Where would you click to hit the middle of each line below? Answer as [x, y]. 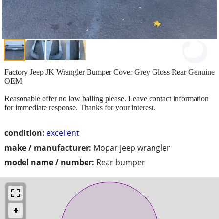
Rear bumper [121, 162]
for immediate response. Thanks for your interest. [80, 107]
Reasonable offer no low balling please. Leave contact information [107, 98]
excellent [63, 133]
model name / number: [49, 162]
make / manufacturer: [48, 147]
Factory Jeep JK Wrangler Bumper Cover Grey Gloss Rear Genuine [109, 72]
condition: [24, 133]
